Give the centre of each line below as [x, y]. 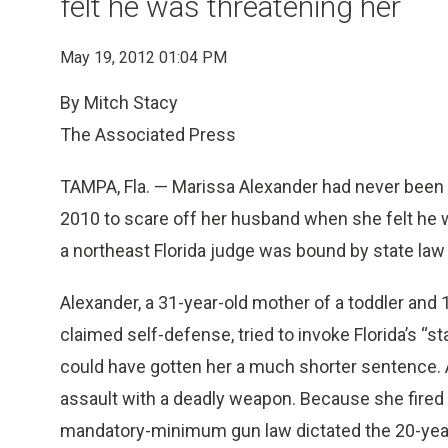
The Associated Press [148, 134]
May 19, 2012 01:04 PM [143, 57]
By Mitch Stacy [119, 102]
